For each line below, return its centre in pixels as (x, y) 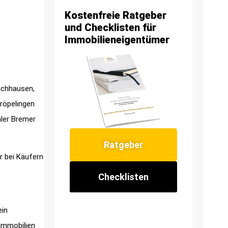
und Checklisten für (110, 28)
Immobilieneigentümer (117, 40)
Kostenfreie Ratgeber (116, 16)
